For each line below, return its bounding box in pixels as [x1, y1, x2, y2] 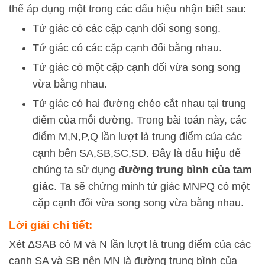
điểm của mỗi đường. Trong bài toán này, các [33, 114, 247, 126]
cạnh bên [33, 147, 79, 159]
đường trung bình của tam [118, 164, 252, 176]
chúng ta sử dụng [33, 164, 118, 176]
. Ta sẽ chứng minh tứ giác [54, 180, 183, 192]
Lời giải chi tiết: [9, 219, 92, 231]
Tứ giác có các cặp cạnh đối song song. [33, 22, 221, 34]
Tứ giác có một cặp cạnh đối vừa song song [33, 62, 240, 73]
